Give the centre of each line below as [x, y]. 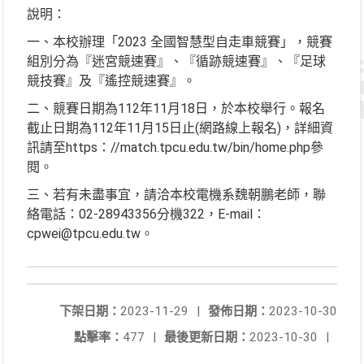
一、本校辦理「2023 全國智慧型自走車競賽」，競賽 [180, 42]
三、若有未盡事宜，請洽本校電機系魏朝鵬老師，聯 [176, 195]
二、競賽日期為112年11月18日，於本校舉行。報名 [176, 108]
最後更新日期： [207, 337]
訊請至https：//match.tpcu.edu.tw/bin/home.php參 [175, 147]
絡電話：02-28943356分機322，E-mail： [146, 214]
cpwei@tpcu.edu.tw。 [90, 234]
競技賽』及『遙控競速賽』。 [111, 81]
